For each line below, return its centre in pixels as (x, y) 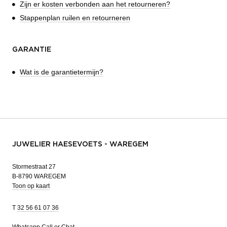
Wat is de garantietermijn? (62, 72)
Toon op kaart (31, 186)
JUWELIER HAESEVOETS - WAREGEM (80, 144)
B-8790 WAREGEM (39, 176)
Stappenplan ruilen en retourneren (75, 17)
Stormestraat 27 (34, 166)
